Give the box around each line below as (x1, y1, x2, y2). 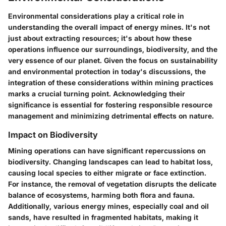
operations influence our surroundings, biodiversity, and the (8, 45, 217, 54)
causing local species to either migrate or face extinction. (8, 168, 206, 178)
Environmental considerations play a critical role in (8, 12, 184, 21)
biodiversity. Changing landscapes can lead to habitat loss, (8, 157, 213, 166)
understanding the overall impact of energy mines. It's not (8, 23, 210, 32)
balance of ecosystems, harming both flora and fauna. (8, 191, 195, 200)
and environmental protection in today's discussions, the (8, 67, 206, 76)
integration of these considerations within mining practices (8, 78, 213, 87)
